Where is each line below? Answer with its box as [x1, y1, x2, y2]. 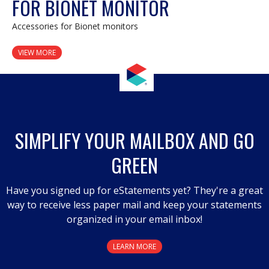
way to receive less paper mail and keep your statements [7, 198, 262, 212]
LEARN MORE [113, 241, 156, 252]
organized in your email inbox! [67, 213, 202, 226]
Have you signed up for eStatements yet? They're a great [6, 184, 263, 198]
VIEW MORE [18, 47, 56, 58]
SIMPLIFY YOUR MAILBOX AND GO [14, 126, 255, 155]
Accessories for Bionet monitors [12, 20, 138, 32]
